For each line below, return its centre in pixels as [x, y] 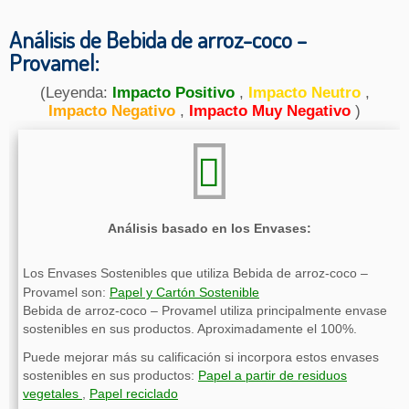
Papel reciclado [134, 394]
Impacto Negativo [114, 111]
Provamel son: [66, 293]
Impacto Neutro [306, 93]
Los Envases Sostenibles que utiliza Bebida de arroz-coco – [195, 274]
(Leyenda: [76, 93]
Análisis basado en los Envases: [209, 229]
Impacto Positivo [175, 93]
